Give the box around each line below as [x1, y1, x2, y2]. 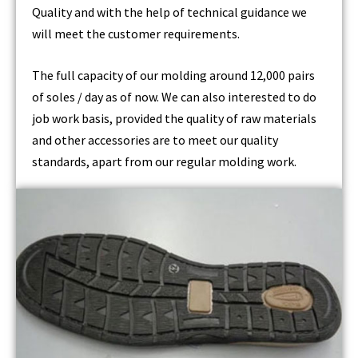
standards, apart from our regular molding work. [32, 153, 296, 170]
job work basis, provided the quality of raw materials [32, 110, 316, 127]
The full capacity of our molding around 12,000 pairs [32, 67, 315, 84]
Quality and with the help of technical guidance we [32, 3, 307, 20]
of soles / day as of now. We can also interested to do [32, 89, 316, 105]
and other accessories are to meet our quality [32, 132, 278, 149]
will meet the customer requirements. [32, 25, 240, 42]
